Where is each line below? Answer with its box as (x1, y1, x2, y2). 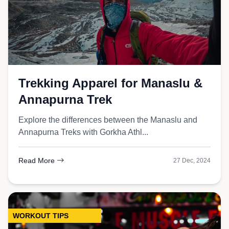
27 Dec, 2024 (173, 157, 211, 164)
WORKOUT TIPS (13, 212, 68, 220)
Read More (18, 156, 57, 165)
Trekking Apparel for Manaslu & (18, 76, 202, 90)
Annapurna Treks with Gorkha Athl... (18, 128, 148, 136)
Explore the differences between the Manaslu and (18, 116, 197, 124)
